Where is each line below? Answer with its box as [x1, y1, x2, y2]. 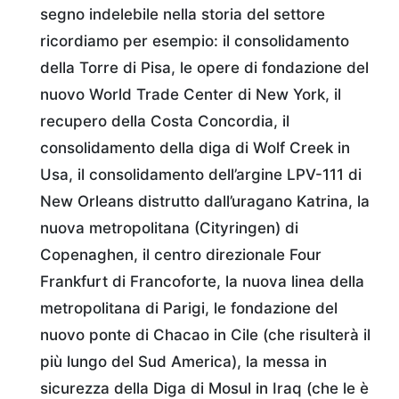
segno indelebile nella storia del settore [40, 5, 325, 24]
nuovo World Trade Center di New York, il [40, 85, 341, 104]
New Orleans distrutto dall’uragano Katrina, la [40, 192, 370, 211]
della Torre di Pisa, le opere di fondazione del [40, 59, 369, 77]
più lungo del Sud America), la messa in [40, 353, 327, 371]
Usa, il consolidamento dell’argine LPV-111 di [40, 166, 362, 184]
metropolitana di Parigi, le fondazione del [40, 299, 338, 318]
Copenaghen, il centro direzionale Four [40, 246, 322, 265]
